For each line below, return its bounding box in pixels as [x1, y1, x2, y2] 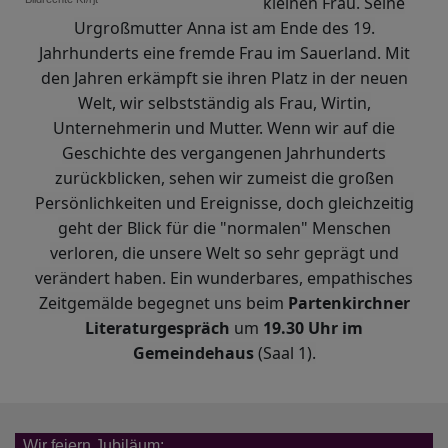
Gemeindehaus [132, 341, 254, 364]
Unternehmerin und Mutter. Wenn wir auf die [53, 116, 395, 139]
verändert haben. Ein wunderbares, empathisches [35, 266, 413, 289]
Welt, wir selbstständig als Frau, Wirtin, [77, 91, 371, 114]
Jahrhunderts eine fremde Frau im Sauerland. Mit [38, 41, 410, 64]
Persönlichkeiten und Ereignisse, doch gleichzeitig [34, 191, 414, 214]
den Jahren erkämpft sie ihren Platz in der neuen [40, 66, 408, 89]
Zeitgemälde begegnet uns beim [38, 291, 288, 314]
